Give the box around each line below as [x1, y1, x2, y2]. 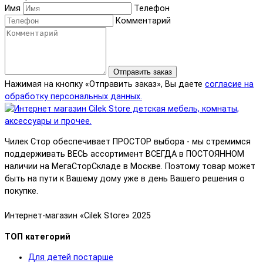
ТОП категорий [5, 231, 70, 242]
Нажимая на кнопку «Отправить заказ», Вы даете [5, 79, 205, 90]
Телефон [134, 4, 170, 14]
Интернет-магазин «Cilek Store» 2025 [5, 211, 151, 221]
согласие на [205, 79, 254, 90]
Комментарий [116, 16, 171, 26]
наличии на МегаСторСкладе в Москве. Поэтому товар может [5, 161, 255, 172]
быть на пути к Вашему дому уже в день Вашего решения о [5, 174, 245, 184]
